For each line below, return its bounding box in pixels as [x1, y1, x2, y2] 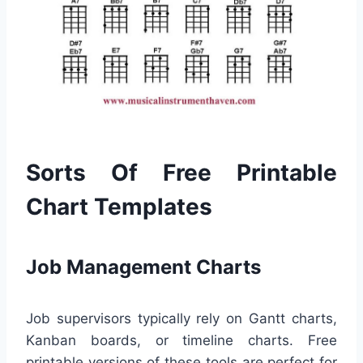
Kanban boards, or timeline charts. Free [26, 332, 337, 349]
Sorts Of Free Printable [26, 159, 337, 187]
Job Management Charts [26, 255, 261, 280]
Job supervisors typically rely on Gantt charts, [26, 310, 337, 327]
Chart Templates [26, 193, 212, 221]
